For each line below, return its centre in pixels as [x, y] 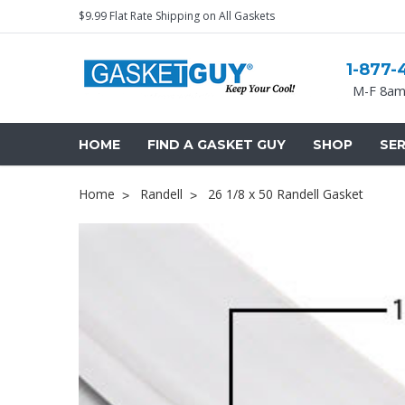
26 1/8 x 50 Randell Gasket [286, 194]
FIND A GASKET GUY [217, 145]
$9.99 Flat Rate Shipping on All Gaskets [177, 16]
